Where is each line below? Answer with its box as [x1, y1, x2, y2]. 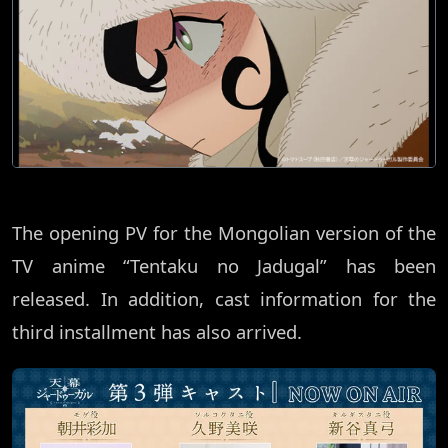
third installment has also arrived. [12, 319, 302, 345]
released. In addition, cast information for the [12, 286, 436, 312]
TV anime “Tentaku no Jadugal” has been [12, 253, 436, 279]
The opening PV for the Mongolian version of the [12, 220, 436, 246]
